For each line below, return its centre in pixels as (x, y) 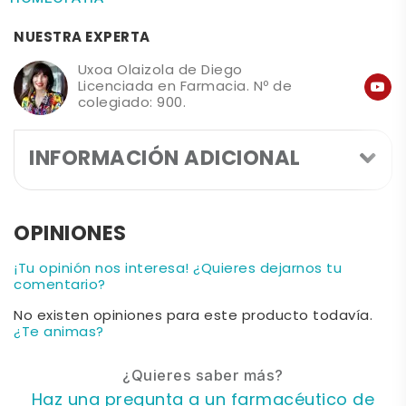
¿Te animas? (59, 333)
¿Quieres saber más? (203, 375)
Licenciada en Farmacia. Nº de (185, 87)
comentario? (60, 285)
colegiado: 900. (132, 103)
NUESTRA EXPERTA (82, 38)
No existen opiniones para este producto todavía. (193, 316)
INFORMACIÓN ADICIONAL (165, 159)
